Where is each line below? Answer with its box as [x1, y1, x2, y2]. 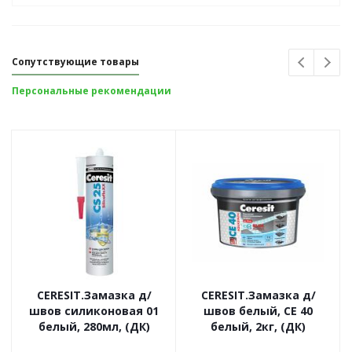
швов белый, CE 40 [203, 303, 313, 318]
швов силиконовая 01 [29, 303, 159, 318]
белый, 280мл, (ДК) [38, 319, 150, 334]
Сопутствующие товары [12, 55, 139, 68]
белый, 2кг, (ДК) [211, 319, 306, 334]
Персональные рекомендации [12, 84, 171, 97]
